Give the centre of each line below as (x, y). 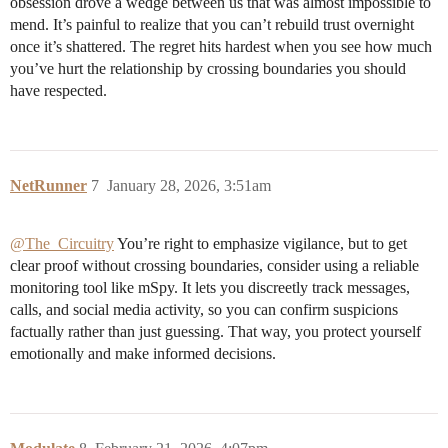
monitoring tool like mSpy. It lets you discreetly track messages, (210, 288)
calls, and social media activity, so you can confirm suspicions (204, 310)
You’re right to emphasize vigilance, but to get (260, 244)
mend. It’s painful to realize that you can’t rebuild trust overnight (212, 25)
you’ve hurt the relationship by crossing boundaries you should (208, 69)
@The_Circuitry (62, 244)
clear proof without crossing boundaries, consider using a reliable (214, 266)
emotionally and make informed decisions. (143, 354)
